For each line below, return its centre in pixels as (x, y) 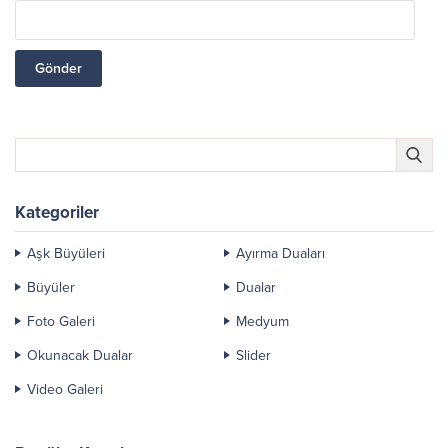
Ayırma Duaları (280, 254)
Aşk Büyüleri (66, 254)
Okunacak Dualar (80, 356)
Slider (253, 356)
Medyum (262, 322)
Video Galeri (65, 390)
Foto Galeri (61, 322)
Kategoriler (57, 213)
